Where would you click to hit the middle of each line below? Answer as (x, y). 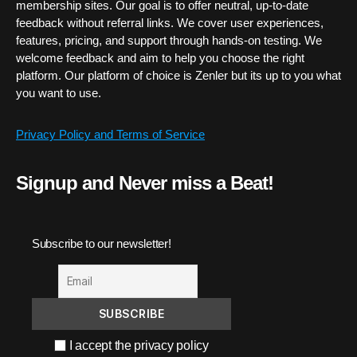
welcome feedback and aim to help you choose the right (160, 57)
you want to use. (59, 92)
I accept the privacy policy (137, 345)
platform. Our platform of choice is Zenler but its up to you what (178, 75)
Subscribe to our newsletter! (102, 243)
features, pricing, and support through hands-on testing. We (169, 40)
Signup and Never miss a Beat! (145, 182)
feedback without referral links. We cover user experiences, (170, 22)
